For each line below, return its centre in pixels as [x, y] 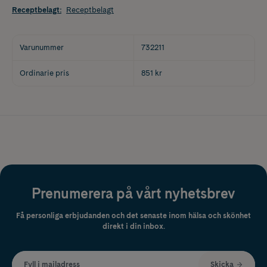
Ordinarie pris [44, 73]
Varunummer [42, 47]
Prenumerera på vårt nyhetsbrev [133, 194]
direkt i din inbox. [133, 226]
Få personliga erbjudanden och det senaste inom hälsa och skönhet [133, 216]
